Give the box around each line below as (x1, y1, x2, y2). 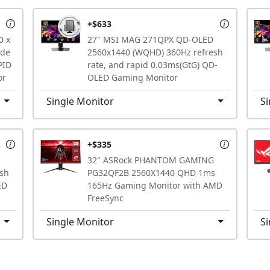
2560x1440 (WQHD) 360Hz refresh (87, 46, 223, 58)
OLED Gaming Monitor (87, 71, 178, 83)
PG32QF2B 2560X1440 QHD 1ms (87, 166, 215, 178)
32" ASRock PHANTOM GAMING (87, 154, 214, 166)
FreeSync (87, 192, 124, 204)
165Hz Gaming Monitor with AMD (87, 179, 222, 191)
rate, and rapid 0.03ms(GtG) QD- (87, 58, 218, 71)
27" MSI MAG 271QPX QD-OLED (87, 33, 213, 45)
